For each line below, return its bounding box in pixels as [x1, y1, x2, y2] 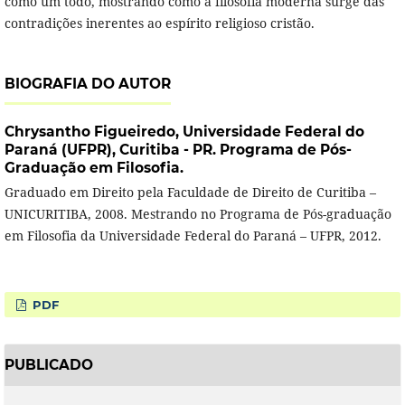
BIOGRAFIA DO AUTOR [4, 75, 171, 93]
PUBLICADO [4, 355, 93, 373]
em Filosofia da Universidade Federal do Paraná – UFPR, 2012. [4, 227, 381, 245]
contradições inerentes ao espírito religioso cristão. [4, 14, 315, 33]
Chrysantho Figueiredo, [4, 123, 183, 141]
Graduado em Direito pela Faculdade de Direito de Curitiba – [4, 184, 376, 202]
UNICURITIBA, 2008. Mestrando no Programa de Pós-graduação [4, 205, 391, 223]
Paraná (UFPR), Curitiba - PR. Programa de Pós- [4, 141, 352, 159]
